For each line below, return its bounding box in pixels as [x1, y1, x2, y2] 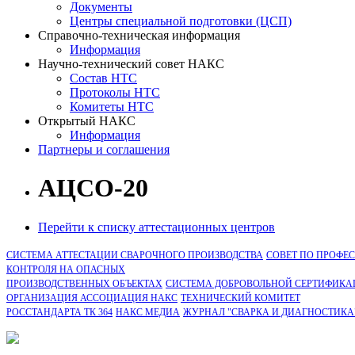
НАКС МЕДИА [116, 306, 180, 318]
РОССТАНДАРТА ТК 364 [6, 306, 113, 318]
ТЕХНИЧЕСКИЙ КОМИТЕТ [181, 292, 300, 303]
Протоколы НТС [70, 86, 160, 99]
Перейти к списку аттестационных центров [38, 219, 275, 234]
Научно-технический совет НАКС [38, 57, 224, 71]
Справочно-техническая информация [38, 29, 240, 42]
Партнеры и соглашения [38, 143, 170, 156]
